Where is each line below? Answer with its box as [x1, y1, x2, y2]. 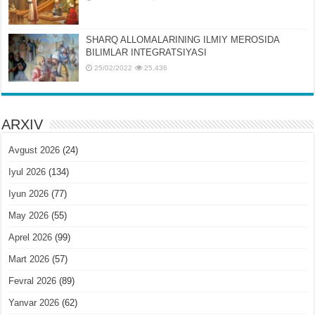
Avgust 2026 [8, 144, 60, 155]
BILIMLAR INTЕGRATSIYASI [86, 46, 207, 58]
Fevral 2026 [8, 275, 57, 286]
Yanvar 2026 [8, 297, 60, 308]
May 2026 [8, 210, 49, 221]
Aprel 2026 [8, 231, 53, 243]
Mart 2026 [8, 253, 50, 264]
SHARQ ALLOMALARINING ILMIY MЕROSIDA [86, 34, 280, 45]
